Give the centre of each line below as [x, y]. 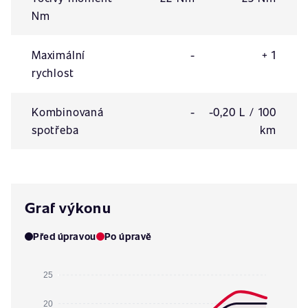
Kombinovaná [68, 112]
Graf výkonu [68, 207]
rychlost [53, 73]
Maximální [59, 55]
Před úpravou [65, 236]
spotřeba [55, 130]
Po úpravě [128, 236]
